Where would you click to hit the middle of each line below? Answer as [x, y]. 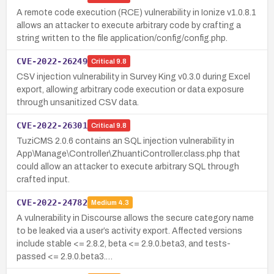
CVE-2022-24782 [52, 202]
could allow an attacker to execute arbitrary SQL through [128, 166]
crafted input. [43, 179]
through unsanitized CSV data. [78, 102]
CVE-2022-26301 [52, 125]
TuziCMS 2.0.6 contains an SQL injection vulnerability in [125, 141]
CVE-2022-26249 [52, 61]
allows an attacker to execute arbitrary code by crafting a [129, 25]
